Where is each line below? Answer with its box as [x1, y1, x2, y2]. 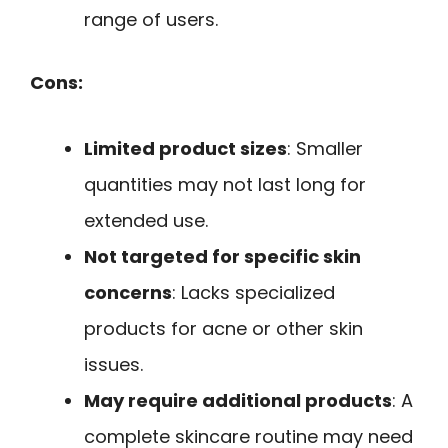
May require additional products [84, 388, 392, 414]
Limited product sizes [84, 136, 287, 162]
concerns [84, 280, 172, 306]
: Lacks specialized [172, 280, 335, 306]
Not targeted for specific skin [84, 244, 361, 270]
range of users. [84, 6, 218, 32]
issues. [84, 352, 143, 378]
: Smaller [287, 136, 363, 162]
